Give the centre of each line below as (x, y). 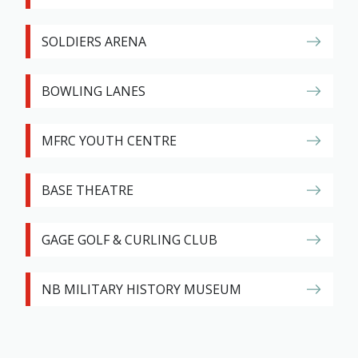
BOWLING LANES (93, 91)
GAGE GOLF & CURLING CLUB (129, 240)
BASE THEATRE (87, 190)
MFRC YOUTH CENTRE (109, 141)
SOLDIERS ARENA (93, 42)
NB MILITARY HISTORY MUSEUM (141, 289)
